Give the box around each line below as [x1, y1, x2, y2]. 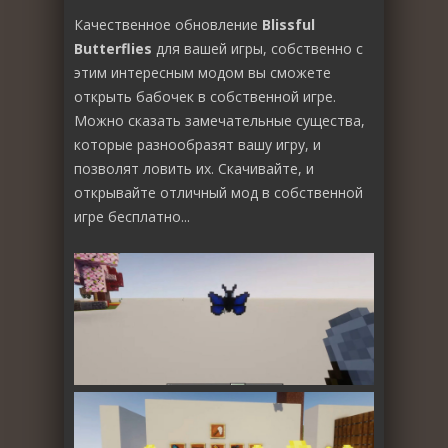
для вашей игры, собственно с [152, 38, 363, 58]
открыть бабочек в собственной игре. [74, 86, 336, 106]
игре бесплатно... [74, 206, 190, 226]
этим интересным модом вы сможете [74, 62, 331, 82]
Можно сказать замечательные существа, [74, 110, 365, 130]
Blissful [262, 14, 315, 34]
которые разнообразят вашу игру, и [74, 134, 321, 154]
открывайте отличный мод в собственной [74, 182, 363, 202]
